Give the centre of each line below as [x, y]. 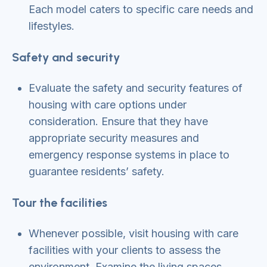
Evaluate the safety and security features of [136, 88]
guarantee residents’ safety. [97, 171]
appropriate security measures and [114, 138]
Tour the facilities [60, 203]
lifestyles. [52, 26]
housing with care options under [108, 105]
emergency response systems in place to [129, 155]
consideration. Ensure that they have [118, 121]
